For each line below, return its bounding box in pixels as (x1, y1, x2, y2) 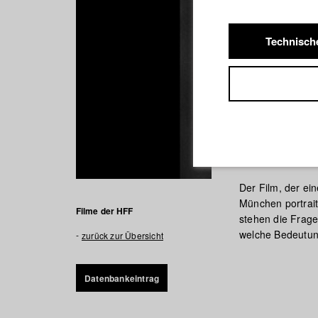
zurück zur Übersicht (82, 229, 163, 241)
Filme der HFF (76, 204, 133, 217)
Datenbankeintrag (84, 272, 160, 285)
